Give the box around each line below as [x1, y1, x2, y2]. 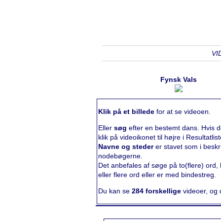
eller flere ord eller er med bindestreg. [98, 171, 216, 179]
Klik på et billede [98, 108, 154, 115]
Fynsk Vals [160, 75, 197, 83]
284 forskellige [132, 187, 183, 195]
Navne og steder [98, 143, 153, 150]
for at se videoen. [154, 108, 211, 115]
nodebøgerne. [98, 152, 143, 160]
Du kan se [98, 187, 132, 195]
